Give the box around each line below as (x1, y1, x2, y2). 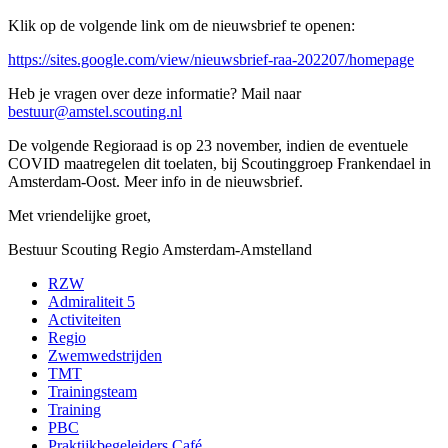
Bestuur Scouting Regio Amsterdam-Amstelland (8, 240, 312, 258)
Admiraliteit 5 (48, 292, 135, 310)
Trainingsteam (48, 382, 137, 400)
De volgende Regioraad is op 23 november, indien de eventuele (8, 136, 408, 154)
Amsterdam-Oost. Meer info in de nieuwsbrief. (8, 172, 303, 190)
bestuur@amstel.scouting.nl (8, 102, 182, 120)
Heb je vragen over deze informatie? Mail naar (8, 84, 301, 102)
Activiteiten (48, 310, 121, 328)
